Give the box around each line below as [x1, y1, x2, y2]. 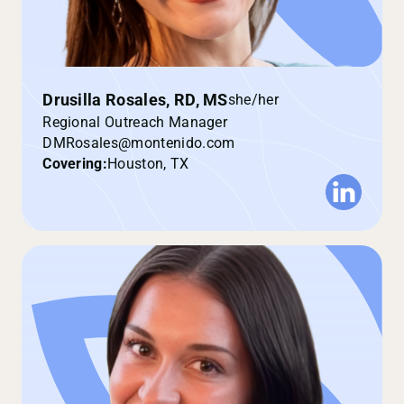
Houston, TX [107, 154, 189, 172]
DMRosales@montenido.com [42, 133, 235, 151]
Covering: [42, 154, 108, 172]
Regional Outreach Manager [42, 113, 228, 131]
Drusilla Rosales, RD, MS [42, 90, 228, 109]
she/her [227, 91, 279, 109]
